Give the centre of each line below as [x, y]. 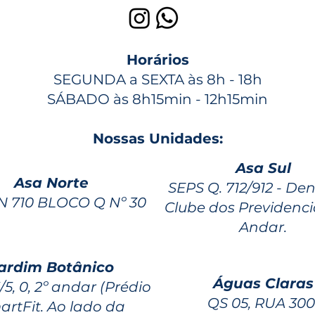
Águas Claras [263, 283]
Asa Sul [263, 168]
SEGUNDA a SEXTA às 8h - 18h [157, 79]
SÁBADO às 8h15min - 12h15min [157, 99]
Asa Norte [51, 183]
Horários [157, 60]
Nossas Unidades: [157, 139]
